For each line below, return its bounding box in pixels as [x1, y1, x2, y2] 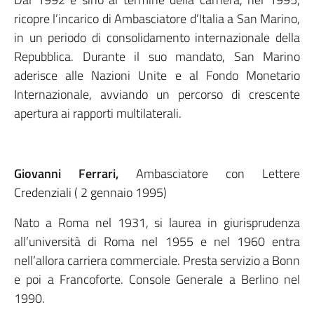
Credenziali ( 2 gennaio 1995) [14, 183, 167, 202]
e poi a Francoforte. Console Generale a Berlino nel [14, 270, 300, 289]
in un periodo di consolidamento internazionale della [14, 28, 300, 47]
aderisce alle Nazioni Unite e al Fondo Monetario [14, 66, 300, 85]
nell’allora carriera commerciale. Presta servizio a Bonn [14, 251, 300, 270]
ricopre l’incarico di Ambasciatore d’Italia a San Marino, [14, 9, 300, 28]
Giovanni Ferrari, [14, 164, 136, 183]
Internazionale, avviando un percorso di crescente [14, 85, 300, 104]
